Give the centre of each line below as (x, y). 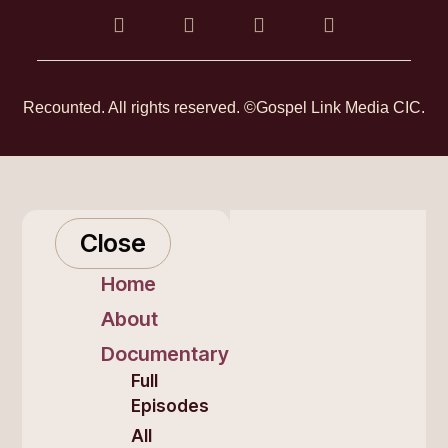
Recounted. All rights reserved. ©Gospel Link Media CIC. (224, 107)
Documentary (164, 353)
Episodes (169, 405)
